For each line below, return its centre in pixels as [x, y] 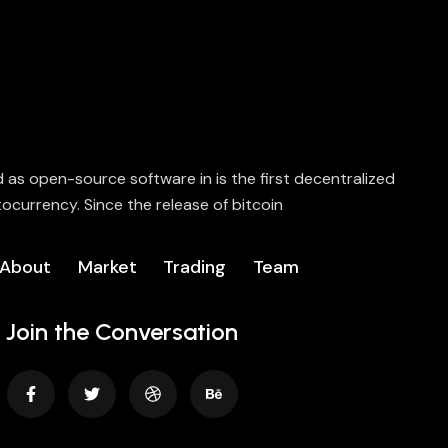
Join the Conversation [122, 331]
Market [107, 267]
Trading [195, 267]
